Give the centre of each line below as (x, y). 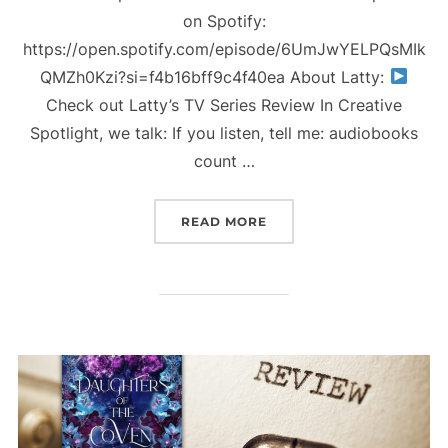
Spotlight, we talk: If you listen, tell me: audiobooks (224, 132)
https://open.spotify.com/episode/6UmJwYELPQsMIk (224, 48)
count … (224, 160)
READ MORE (224, 221)
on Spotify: (224, 20)
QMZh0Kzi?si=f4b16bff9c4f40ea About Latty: (215, 76)
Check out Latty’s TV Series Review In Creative (224, 104)
